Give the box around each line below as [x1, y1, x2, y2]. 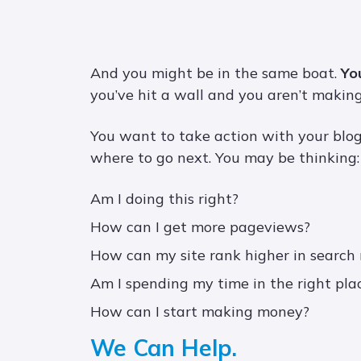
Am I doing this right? [90, 189, 239, 209]
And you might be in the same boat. [90, 64, 341, 83]
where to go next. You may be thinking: [90, 148, 359, 168]
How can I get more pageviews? [90, 218, 310, 237]
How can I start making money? [90, 302, 309, 322]
